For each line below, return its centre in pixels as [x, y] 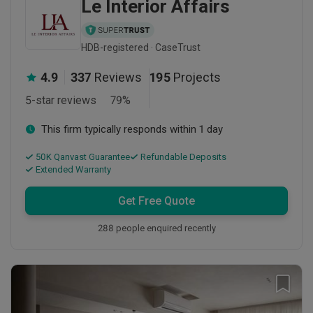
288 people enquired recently [156, 228]
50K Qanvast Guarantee [82, 157]
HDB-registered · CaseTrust [141, 48]
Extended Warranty [72, 170]
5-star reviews [61, 101]
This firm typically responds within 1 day [132, 130]
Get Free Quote [156, 201]
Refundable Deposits [182, 157]
